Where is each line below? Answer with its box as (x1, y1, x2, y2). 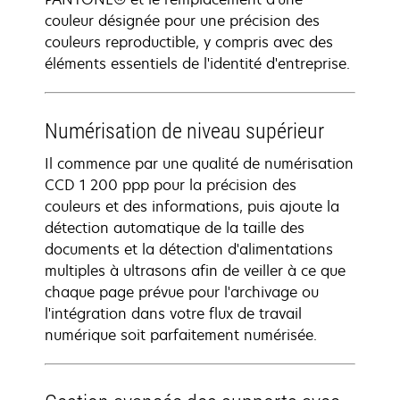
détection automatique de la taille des (45, 218, 304, 237)
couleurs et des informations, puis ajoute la (45, 196, 339, 216)
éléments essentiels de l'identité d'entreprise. (45, 54, 350, 73)
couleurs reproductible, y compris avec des (45, 32, 333, 52)
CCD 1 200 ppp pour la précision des (45, 175, 296, 195)
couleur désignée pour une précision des (45, 11, 320, 30)
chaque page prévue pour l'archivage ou (45, 282, 319, 302)
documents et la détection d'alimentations (45, 239, 333, 259)
